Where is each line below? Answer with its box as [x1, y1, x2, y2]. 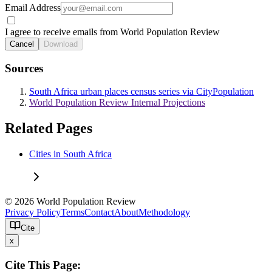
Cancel [10, 39, 34, 49]
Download [44, 39, 78, 49]
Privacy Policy [5, 207, 61, 218]
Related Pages [5, 120, 92, 137]
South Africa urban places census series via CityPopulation [29, 86, 254, 97]
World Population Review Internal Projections [29, 97, 205, 108]
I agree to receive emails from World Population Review [5, 26, 220, 37]
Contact [84, 207, 114, 218]
